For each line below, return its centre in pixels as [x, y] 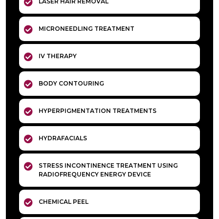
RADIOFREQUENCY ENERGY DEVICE [95, 174]
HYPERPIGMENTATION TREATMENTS [98, 111]
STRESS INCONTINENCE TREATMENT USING [108, 165]
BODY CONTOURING [71, 83]
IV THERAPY [58, 56]
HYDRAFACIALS [63, 138]
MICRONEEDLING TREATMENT [87, 29]
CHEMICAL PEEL [64, 202]
